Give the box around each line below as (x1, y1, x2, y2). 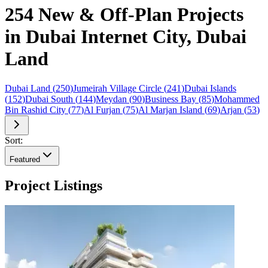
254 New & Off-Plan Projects (5, 4, 243, 26)
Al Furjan (84, 104, 120, 115)
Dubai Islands (184, 83, 236, 93)
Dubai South (25, 93, 73, 104)
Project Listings (5, 177, 102, 193)
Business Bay (145, 93, 196, 104)
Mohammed (214, 93, 260, 104)
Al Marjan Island (138, 104, 202, 115)
